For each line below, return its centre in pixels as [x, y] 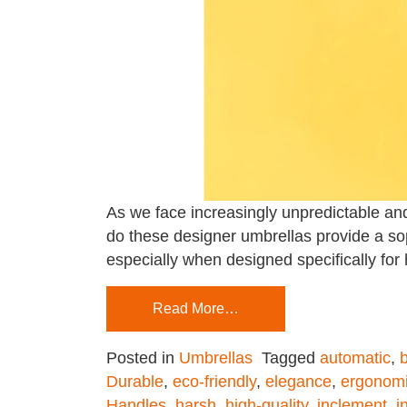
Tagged [291, 358]
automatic [355, 358]
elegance [298, 382]
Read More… [196, 308]
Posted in [143, 358]
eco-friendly [214, 382]
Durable [135, 382]
